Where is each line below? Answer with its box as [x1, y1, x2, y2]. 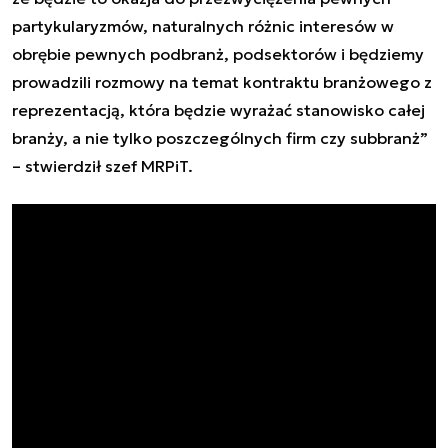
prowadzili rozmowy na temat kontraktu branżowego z [12, 71, 432, 92]
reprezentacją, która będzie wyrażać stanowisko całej [12, 99, 425, 120]
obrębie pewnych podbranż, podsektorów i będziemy [12, 43, 424, 64]
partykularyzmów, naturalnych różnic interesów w [12, 15, 394, 36]
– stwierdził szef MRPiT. [12, 155, 193, 176]
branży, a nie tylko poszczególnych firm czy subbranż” [12, 127, 428, 148]
